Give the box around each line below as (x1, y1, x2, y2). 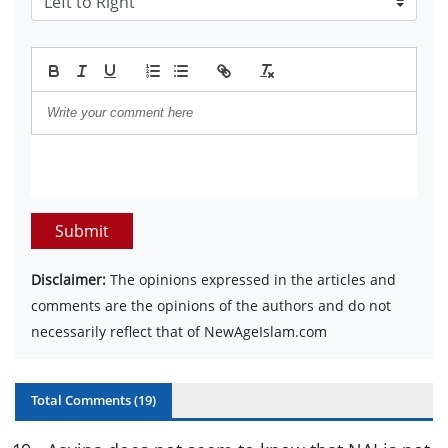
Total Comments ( (31, 390, 138, 409)
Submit (55, 219, 109, 242)
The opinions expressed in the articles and (106, 269, 396, 289)
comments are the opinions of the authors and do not (31, 295, 391, 315)
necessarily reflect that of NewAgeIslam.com (31, 321, 327, 341)
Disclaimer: (31, 269, 106, 289)
